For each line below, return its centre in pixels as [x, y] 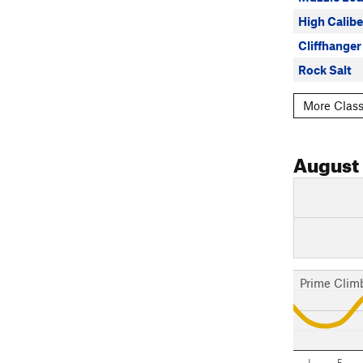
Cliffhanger [330, 45]
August [326, 162]
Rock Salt [325, 70]
